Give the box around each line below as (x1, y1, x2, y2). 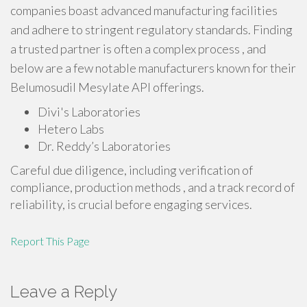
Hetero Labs (38, 121, 104, 136)
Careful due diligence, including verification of (10, 162, 253, 177)
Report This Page (10, 234, 90, 247)
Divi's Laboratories (38, 104, 140, 119)
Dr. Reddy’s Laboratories (38, 138, 171, 153)
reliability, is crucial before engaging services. (10, 197, 252, 212)
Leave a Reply (10, 282, 117, 302)
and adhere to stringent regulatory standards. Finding (10, 22, 293, 37)
